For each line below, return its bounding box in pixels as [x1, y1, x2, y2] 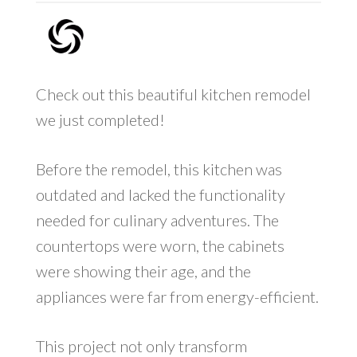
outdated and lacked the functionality [35, 185, 285, 205]
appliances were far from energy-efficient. [35, 287, 319, 307]
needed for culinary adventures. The [35, 210, 279, 230]
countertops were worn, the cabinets [35, 236, 284, 256]
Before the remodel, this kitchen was [35, 159, 282, 179]
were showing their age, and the [35, 261, 251, 281]
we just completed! [35, 110, 165, 130]
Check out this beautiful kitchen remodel [35, 84, 311, 104]
